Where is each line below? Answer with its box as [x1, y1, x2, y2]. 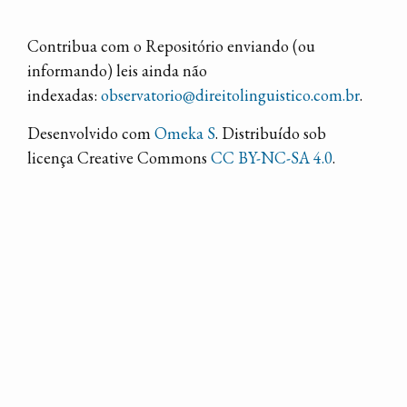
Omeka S [154, 123, 215, 144]
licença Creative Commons [27, 147, 211, 168]
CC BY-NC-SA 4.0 [211, 147, 333, 168]
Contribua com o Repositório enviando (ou [27, 35, 315, 56]
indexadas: [27, 84, 101, 105]
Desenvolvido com [27, 123, 154, 144]
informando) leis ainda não [27, 60, 207, 81]
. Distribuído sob [215, 123, 326, 144]
